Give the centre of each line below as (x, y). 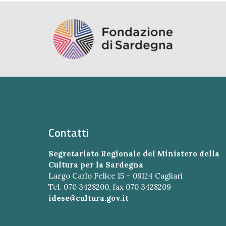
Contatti (68, 132)
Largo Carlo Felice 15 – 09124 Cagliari (115, 176)
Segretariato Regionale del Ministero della (134, 153)
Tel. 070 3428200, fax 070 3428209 (109, 187)
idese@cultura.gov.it (88, 198)
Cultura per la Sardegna (96, 164)
